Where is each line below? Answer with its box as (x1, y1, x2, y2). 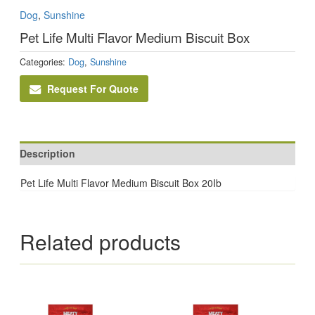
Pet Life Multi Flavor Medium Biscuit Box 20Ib (20, 175, 221, 190)
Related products (19, 226, 181, 257)
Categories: (19, 56, 68, 69)
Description (19, 146, 75, 160)
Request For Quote (46, 82, 139, 96)
